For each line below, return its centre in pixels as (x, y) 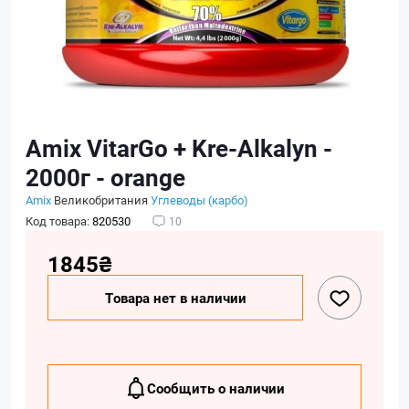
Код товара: (59, 221)
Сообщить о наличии (215, 388)
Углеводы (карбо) (199, 200)
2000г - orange (105, 177)
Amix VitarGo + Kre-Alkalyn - (179, 148)
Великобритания (101, 200)
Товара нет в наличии (175, 298)
